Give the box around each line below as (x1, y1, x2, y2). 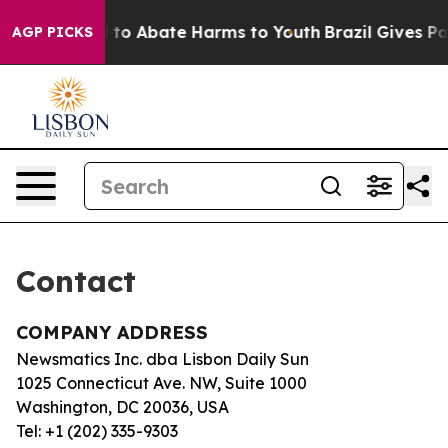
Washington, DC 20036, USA (16, 397, 229, 417)
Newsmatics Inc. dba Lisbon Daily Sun (16, 349, 309, 369)
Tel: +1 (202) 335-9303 (16, 421, 178, 441)
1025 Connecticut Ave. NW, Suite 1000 (16, 373, 307, 393)
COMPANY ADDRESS (16, 321, 208, 344)
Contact (16, 262, 136, 300)
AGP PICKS (12, 23, 93, 41)
